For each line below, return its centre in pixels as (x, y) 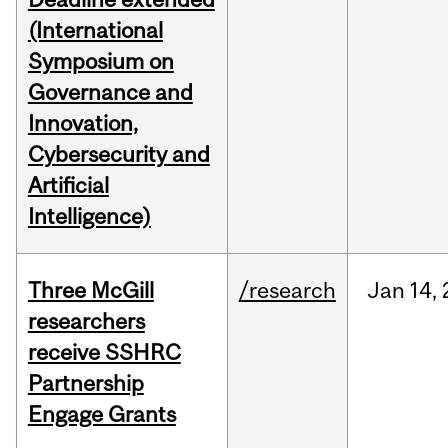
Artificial (68, 185)
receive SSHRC (104, 352)
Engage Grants (101, 414)
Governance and (110, 92)
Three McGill (90, 290)
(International (95, 30)
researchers (86, 321)
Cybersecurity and (118, 154)
